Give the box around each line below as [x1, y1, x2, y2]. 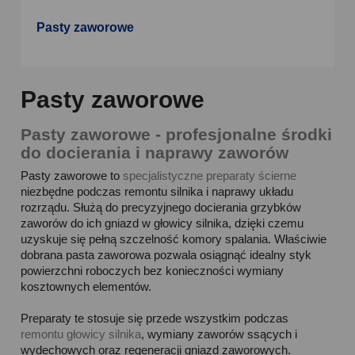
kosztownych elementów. [21, 280, 152, 293]
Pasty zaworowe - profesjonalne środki [21, 125, 333, 143]
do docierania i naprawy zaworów [21, 143, 289, 162]
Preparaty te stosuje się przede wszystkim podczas [21, 311, 289, 325]
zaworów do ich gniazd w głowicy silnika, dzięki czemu [21, 216, 304, 230]
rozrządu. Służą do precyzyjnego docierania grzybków [21, 200, 302, 214]
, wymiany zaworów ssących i [141, 327, 298, 341]
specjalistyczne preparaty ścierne [123, 169, 297, 182]
